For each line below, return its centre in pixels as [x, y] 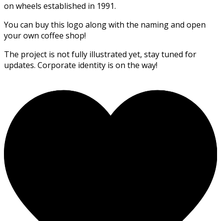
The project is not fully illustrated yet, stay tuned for [100, 54]
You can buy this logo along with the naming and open [105, 24]
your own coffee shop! [45, 35]
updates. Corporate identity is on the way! [81, 65]
